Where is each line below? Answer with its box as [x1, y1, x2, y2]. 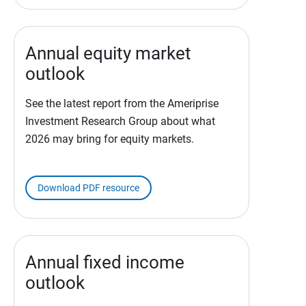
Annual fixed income [25, 252, 184, 273]
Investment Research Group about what [25, 115, 215, 128]
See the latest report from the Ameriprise [25, 97, 219, 111]
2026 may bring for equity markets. [25, 133, 194, 146]
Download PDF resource [38, 182, 139, 194]
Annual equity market [25, 43, 191, 64]
